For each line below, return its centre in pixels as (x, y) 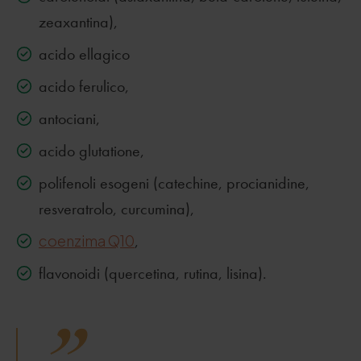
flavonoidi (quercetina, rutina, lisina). (153, 273)
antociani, (69, 118)
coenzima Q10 (87, 241)
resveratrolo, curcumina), (116, 209)
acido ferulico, (84, 86)
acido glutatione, (91, 151)
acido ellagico (84, 54)
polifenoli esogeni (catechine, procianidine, (174, 183)
